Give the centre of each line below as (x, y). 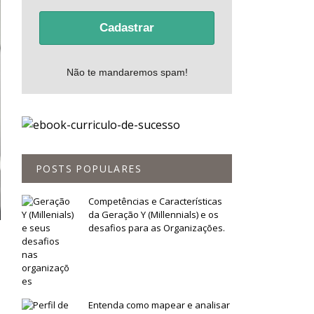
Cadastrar (127, 28)
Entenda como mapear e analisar (159, 305)
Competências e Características (155, 202)
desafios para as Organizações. (157, 228)
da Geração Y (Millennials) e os (153, 215)
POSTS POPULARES (89, 169)
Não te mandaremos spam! (127, 73)
